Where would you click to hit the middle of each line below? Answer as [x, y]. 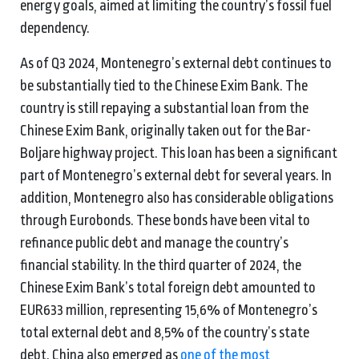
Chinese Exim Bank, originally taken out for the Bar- [165, 130]
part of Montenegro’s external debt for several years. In [176, 175]
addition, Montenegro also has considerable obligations [177, 198]
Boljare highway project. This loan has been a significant [179, 153]
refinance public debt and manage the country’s [154, 242]
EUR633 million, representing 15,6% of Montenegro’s [169, 310]
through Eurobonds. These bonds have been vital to [165, 220]
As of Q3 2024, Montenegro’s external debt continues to [176, 63]
